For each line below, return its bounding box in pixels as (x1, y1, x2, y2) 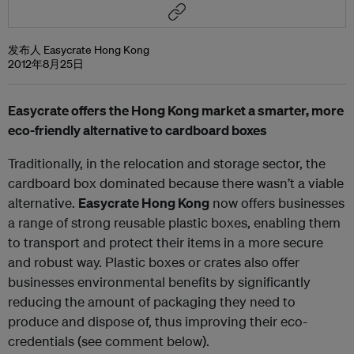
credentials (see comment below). (8, 333, 209, 349)
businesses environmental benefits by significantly (8, 273, 311, 290)
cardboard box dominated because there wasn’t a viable (8, 175, 344, 191)
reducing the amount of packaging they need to (8, 293, 296, 310)
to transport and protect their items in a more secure (8, 234, 323, 250)
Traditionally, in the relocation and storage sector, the (8, 155, 326, 171)
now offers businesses (209, 194, 345, 211)
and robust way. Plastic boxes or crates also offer (8, 254, 299, 270)
